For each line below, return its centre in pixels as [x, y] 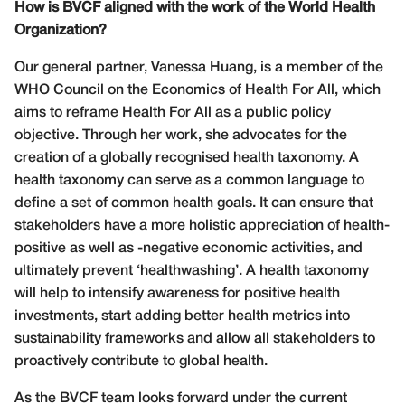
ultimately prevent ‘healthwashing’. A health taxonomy [192, 271]
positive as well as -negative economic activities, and [188, 248]
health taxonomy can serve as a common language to [189, 180]
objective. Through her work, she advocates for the [181, 135]
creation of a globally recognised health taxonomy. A [187, 158]
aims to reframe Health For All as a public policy [173, 113]
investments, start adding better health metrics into [182, 316]
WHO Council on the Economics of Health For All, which [198, 90]
